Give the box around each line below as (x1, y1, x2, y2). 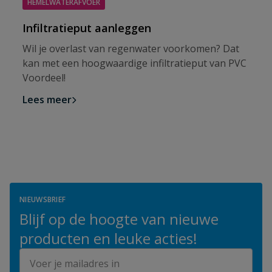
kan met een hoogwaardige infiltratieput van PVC (22, 56, 246, 70)
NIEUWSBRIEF (19, 194, 66, 205)
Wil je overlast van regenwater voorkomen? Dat (22, 41, 239, 55)
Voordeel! (22, 70, 66, 84)
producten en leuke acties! (19, 228, 197, 248)
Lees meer (22, 92, 72, 106)
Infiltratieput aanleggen (22, 20, 151, 35)
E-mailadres (19, 248, 72, 262)
